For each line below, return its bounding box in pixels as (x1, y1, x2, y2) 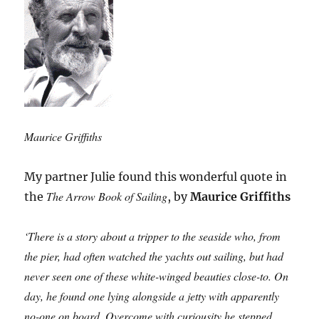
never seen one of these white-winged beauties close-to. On (24, 268, 289, 284)
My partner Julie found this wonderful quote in (24, 169, 288, 184)
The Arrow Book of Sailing (46, 189, 168, 204)
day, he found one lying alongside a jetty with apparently (24, 288, 280, 304)
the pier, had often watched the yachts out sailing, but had (24, 249, 284, 264)
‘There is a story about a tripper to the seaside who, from (24, 229, 281, 244)
